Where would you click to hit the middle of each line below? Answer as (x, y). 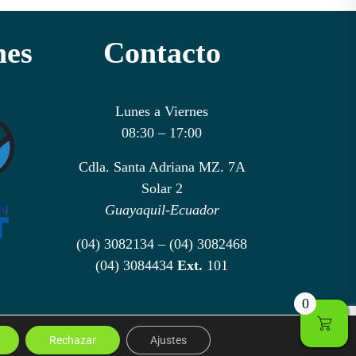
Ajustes (168, 340)
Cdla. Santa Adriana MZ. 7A (162, 166)
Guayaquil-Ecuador (162, 209)
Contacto (162, 52)
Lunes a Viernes (162, 111)
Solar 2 (162, 188)
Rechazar (72, 340)
